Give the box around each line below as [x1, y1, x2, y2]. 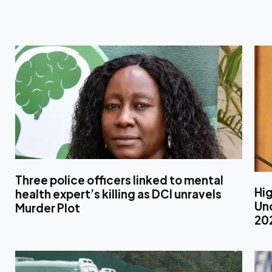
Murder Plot [15, 200, 80, 215]
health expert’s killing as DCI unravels [15, 186, 222, 201]
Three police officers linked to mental [15, 172, 223, 187]
